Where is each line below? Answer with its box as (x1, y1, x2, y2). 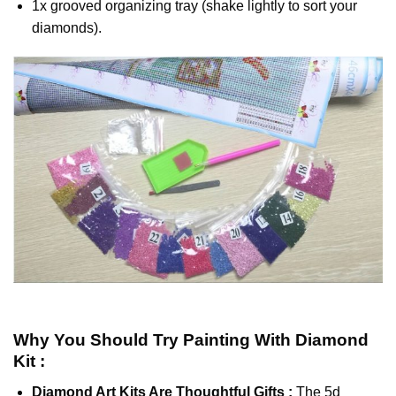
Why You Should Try (13, 331, 183, 350)
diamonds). (31, 19, 102, 35)
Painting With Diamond (183, 331, 369, 350)
